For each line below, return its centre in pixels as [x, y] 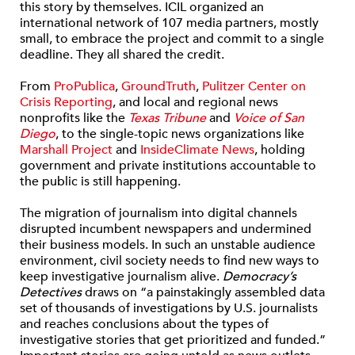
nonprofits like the [74, 118]
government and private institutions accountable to [168, 166]
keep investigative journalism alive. [121, 277]
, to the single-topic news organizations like [180, 134]
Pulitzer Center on [254, 86]
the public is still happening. [100, 181]
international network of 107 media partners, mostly [169, 23]
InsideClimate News [197, 150]
